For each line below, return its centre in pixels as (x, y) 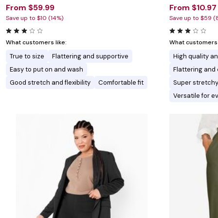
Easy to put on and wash (46, 70)
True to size (27, 56)
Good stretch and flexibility (50, 83)
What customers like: (36, 43)
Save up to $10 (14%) (35, 18)
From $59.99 (30, 8)
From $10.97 (193, 8)
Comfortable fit (121, 83)
